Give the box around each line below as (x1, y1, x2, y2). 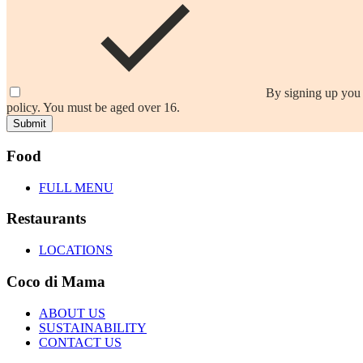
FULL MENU (39, 180, 113, 194)
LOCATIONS (39, 243, 113, 258)
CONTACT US (39, 335, 122, 349)
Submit (13, 117, 46, 130)
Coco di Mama (6, 272, 105, 290)
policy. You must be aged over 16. (6, 100, 180, 115)
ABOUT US (39, 305, 105, 320)
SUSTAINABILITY (39, 320, 147, 335)
